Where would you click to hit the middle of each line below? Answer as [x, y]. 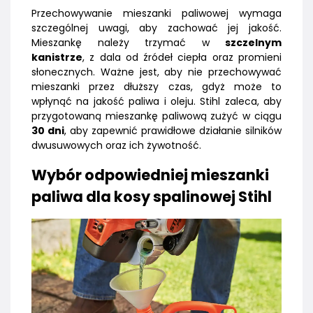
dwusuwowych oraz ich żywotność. [116, 146]
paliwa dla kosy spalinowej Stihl [152, 197]
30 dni [48, 131]
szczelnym [253, 43]
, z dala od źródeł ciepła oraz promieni [182, 58]
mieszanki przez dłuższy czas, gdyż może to [156, 87]
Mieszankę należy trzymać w [128, 43]
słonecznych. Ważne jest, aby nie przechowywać [156, 72]
